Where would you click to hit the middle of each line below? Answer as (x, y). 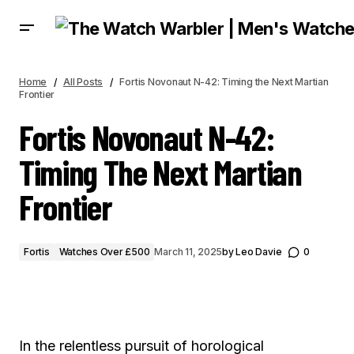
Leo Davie (259, 252)
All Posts (83, 82)
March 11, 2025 (188, 252)
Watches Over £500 (104, 252)
